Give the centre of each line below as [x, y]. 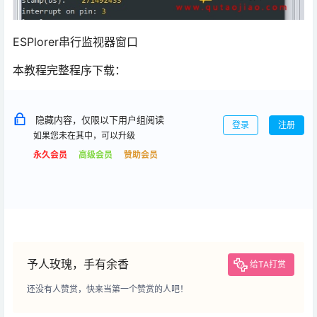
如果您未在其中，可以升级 [84, 136]
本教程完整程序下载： [69, 70]
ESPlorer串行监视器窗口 [75, 42]
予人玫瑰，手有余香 [78, 264]
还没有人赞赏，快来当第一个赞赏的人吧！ [108, 289]
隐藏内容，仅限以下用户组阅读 [100, 120]
